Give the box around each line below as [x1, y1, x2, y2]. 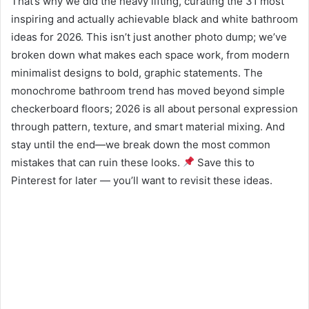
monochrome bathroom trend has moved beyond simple [11, 83, 285, 97]
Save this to [195, 155, 255, 169]
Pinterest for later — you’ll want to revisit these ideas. [11, 173, 272, 187]
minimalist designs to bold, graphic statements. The [11, 66, 263, 79]
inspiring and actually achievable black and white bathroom [11, 12, 298, 26]
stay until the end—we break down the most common [11, 137, 270, 151]
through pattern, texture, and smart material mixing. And [11, 119, 285, 133]
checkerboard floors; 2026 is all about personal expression [11, 101, 298, 115]
